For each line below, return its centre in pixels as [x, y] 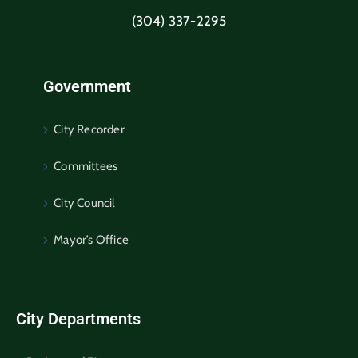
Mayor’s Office [91, 239]
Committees [86, 166]
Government [87, 86]
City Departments [78, 318]
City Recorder [89, 129]
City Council [85, 203]
